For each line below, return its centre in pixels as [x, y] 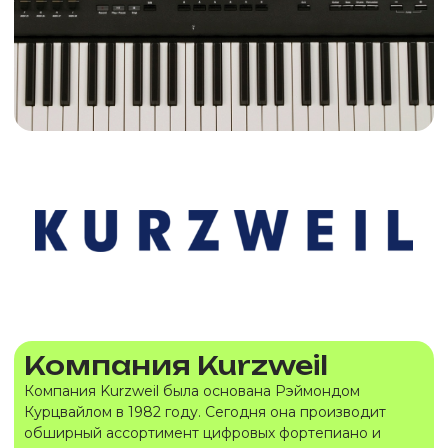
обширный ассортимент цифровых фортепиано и [202, 433]
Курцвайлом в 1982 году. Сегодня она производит [205, 412]
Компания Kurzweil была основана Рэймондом [192, 391]
